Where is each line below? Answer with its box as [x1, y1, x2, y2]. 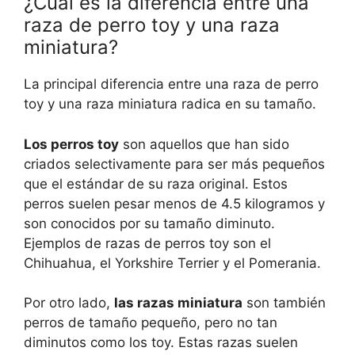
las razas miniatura [114, 295, 242, 311]
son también [242, 295, 326, 311]
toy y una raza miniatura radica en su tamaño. [24, 96, 316, 113]
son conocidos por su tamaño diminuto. [24, 215, 275, 231]
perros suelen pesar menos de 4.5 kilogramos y [24, 195, 325, 212]
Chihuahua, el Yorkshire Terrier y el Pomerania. [24, 254, 321, 271]
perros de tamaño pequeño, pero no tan [24, 315, 277, 331]
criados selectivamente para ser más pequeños [24, 155, 325, 172]
